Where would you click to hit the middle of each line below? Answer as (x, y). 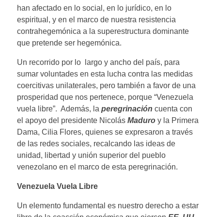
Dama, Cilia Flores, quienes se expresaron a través (105, 132)
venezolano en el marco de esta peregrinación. (97, 167)
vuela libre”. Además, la (59, 108)
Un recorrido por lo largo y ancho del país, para (98, 62)
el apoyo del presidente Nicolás (72, 120)
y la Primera (178, 120)
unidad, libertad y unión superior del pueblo (91, 155)
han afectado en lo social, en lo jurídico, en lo (94, 8)
